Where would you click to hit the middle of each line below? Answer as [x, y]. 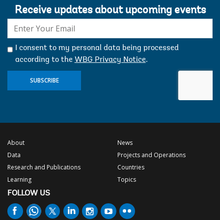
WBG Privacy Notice [110, 60]
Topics [127, 179]
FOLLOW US [29, 193]
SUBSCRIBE [44, 80]
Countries [131, 167]
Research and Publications [44, 167]
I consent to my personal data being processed [97, 48]
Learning [19, 179]
